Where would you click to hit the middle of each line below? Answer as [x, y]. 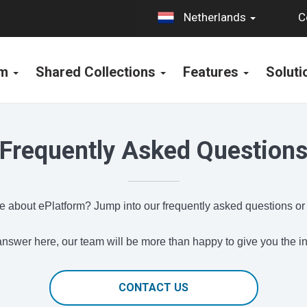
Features [212, 72]
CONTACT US [153, 287]
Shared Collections [97, 72]
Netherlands [215, 17]
